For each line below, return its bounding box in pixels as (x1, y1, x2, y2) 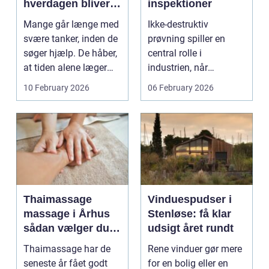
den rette (23, 237, 69, 249)
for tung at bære (23, 12, 106, 25)
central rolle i (148, 47, 202, 59)
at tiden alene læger (23, 62, 107, 74)
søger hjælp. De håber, (23, 47, 117, 59)
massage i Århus (23, 208, 110, 220)
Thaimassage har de (23, 243, 110, 255)
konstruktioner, (148, 76, 210, 88)
